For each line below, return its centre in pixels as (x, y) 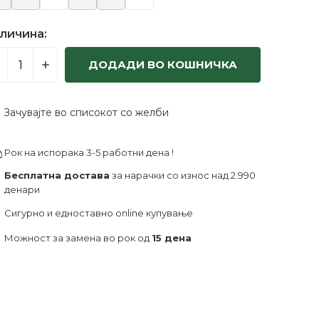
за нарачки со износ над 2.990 (183, 175)
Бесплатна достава (57, 175)
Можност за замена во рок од (78, 238)
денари (22, 189)
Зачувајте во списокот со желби (86, 113)
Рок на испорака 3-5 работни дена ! (89, 152)
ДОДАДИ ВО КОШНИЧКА (163, 64)
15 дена (172, 238)
